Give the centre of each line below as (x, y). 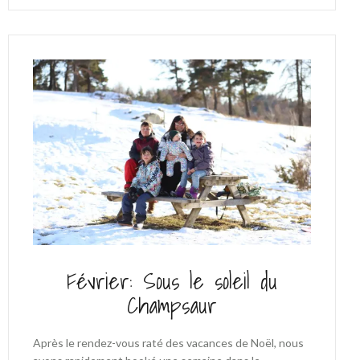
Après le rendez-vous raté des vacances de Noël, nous (168, 342)
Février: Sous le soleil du (172, 280)
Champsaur (172, 305)
